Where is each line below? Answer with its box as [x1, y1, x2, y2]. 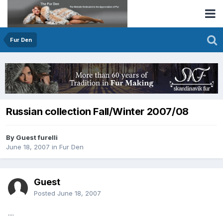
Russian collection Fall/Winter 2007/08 [6, 106, 189, 118]
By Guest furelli [6, 133, 58, 142]
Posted [34, 189, 57, 197]
